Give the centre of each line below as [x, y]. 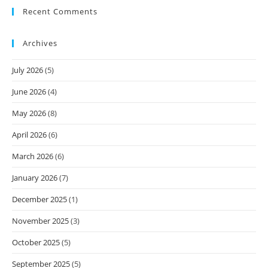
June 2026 [29, 92]
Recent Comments [60, 12]
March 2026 [33, 156]
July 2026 [28, 70]
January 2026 [35, 178]
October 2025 [36, 243]
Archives [40, 43]
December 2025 [39, 200]
